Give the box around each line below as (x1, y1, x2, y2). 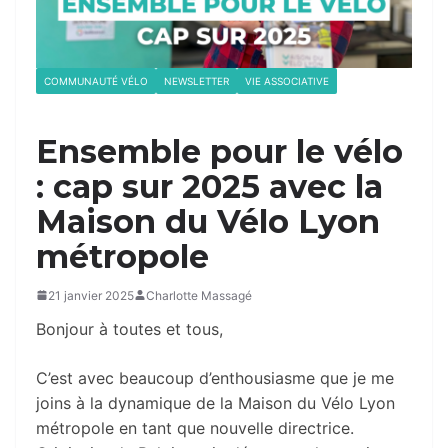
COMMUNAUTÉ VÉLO (44, 74, 148, 87)
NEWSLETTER (164, 74, 229, 87)
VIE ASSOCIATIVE (245, 74, 329, 87)
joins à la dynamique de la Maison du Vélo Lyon (36, 392, 395, 413)
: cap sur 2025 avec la (36, 166, 383, 206)
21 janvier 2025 (48, 287, 134, 303)
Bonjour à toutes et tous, (36, 318, 223, 339)
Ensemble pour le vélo (36, 131, 403, 171)
